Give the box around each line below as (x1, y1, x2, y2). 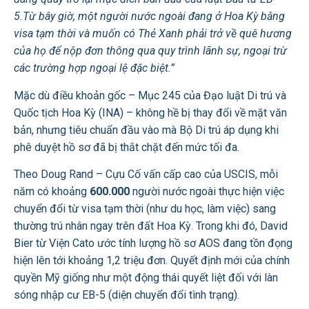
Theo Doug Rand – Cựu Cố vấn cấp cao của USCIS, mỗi (14, 168, 278, 181)
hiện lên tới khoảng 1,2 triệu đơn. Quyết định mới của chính (14, 254, 290, 268)
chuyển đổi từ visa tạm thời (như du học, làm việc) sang (14, 202, 276, 216)
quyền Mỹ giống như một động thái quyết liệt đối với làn (14, 271, 278, 285)
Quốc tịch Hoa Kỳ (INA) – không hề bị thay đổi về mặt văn (14, 106, 287, 119)
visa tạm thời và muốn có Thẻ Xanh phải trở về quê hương (14, 27, 292, 41)
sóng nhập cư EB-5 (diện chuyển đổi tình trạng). (14, 288, 239, 302)
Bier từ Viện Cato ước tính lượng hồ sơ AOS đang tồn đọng (14, 237, 292, 250)
